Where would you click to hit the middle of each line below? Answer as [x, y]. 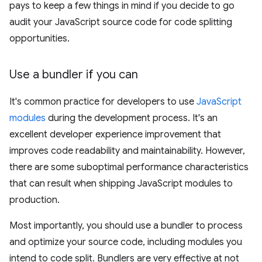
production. [35, 200]
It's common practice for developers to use [103, 102]
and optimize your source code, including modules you [126, 242]
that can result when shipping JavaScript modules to [121, 184]
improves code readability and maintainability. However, [127, 151]
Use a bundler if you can [74, 75]
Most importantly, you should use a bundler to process [126, 226]
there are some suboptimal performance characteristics [129, 167]
